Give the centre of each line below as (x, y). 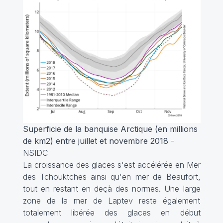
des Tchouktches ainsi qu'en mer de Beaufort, (111, 177)
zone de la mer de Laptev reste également (111, 201)
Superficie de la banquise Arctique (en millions (110, 129)
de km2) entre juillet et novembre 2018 (95, 141)
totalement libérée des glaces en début (111, 213)
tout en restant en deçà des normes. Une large (111, 189)
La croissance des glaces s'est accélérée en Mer (111, 165)
